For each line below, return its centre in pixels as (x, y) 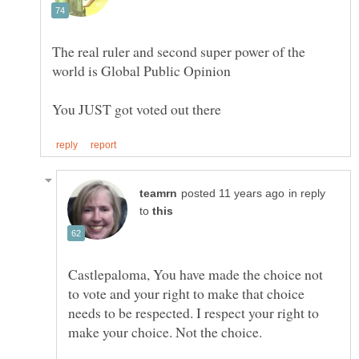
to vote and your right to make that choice (186, 294)
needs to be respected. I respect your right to (194, 313)
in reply (307, 194)
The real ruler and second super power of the (179, 52)
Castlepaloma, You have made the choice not (196, 274)
